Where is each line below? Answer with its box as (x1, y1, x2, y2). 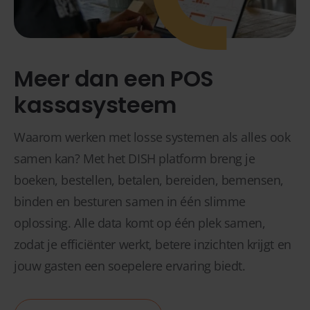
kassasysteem (14, 89, 176, 120)
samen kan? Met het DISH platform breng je (14, 150, 255, 167)
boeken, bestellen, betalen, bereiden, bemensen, (14, 172, 284, 188)
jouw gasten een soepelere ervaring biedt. (14, 257, 246, 274)
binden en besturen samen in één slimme (14, 193, 246, 210)
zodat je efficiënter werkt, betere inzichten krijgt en (14, 236, 291, 253)
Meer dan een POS (14, 63, 214, 94)
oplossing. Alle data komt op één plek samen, (14, 215, 266, 231)
